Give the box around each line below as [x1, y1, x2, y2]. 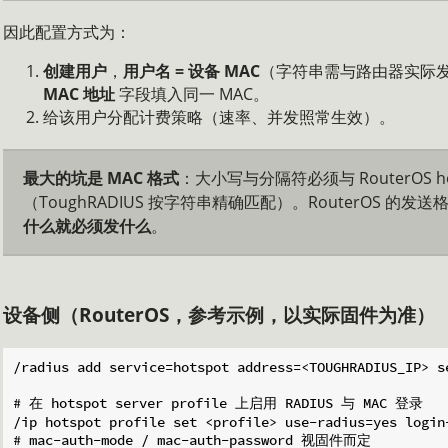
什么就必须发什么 [23, 215, 151, 238]
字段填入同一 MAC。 [115, 83, 269, 106]
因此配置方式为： [3, 21, 131, 44]
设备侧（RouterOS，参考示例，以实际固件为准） [3, 302, 435, 328]
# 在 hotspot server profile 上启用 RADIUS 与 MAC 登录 [13, 394, 423, 413]
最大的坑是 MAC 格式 [23, 167, 179, 190]
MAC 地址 [43, 83, 115, 106]
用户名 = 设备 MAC [123, 60, 260, 83]
